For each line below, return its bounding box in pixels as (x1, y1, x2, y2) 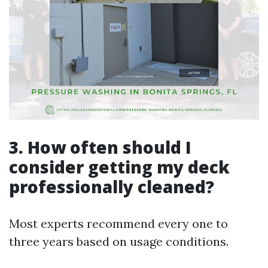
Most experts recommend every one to (9, 216, 228, 231)
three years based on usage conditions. (9, 234, 229, 249)
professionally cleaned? (9, 175, 214, 198)
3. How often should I (9, 136, 191, 159)
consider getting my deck (9, 156, 230, 178)
